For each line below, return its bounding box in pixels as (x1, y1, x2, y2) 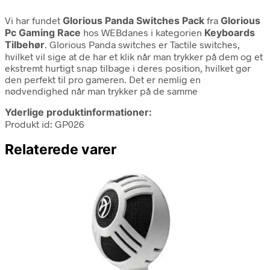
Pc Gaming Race (5, 26, 81, 39)
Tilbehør (5, 38, 45, 51)
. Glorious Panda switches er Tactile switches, (45, 38, 240, 50)
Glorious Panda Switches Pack (63, 14, 204, 27)
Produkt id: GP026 (5, 118, 84, 130)
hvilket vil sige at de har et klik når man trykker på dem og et (5, 50, 263, 62)
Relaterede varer (5, 140, 116, 158)
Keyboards (204, 26, 255, 39)
